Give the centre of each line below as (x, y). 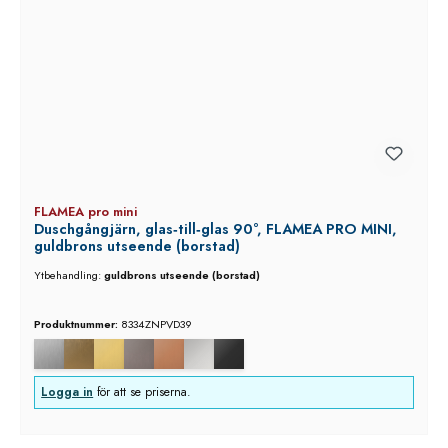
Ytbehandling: (68, 274)
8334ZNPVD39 (156, 324)
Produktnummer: (77, 324)
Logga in (67, 392)
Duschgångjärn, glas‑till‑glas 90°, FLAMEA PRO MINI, (215, 229)
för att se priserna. (142, 392)
